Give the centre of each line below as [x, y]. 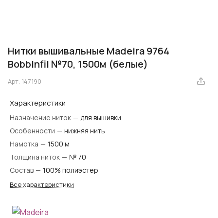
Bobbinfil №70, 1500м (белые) [78, 64]
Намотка [25, 144]
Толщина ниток [36, 157]
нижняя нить [85, 131]
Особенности [33, 131]
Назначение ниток [41, 118]
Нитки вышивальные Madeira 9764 [89, 51]
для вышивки [101, 118]
